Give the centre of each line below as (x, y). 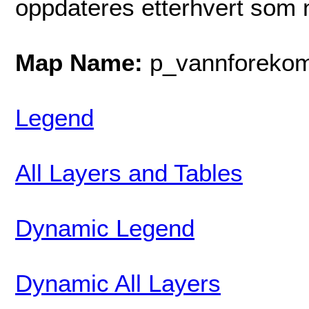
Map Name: (82, 62)
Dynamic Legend (105, 228)
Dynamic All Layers (118, 283)
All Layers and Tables (129, 172)
